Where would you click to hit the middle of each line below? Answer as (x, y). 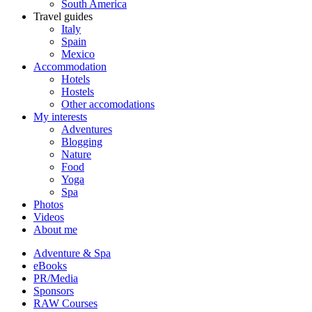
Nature (76, 154)
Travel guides (63, 16)
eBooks (50, 265)
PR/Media (56, 278)
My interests (60, 116)
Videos (49, 217)
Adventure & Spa (72, 253)
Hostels (78, 91)
